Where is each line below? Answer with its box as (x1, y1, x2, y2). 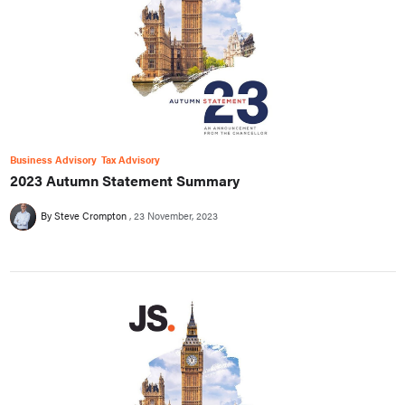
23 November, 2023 (133, 208, 218, 222)
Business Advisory (9, 152, 97, 166)
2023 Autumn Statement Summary (9, 169, 240, 191)
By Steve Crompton (40, 208, 129, 222)
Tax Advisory (100, 152, 160, 166)
